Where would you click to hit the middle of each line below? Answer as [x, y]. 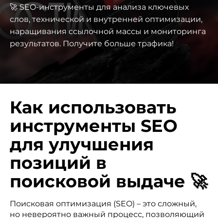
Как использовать [93, 107]
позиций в [58, 163]
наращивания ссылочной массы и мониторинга [108, 31]
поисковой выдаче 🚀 [109, 181]
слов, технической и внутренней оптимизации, [106, 19]
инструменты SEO [94, 126]
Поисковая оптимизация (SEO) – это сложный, [103, 204]
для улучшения [82, 144]
